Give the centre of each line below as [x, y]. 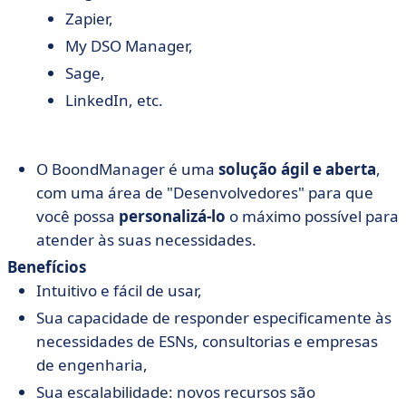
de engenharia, [92, 365]
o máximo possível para [312, 216]
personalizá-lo [172, 216]
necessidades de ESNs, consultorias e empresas [207, 341]
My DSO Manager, [129, 46]
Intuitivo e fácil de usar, [119, 290]
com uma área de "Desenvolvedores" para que [205, 193]
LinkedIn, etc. [114, 100]
